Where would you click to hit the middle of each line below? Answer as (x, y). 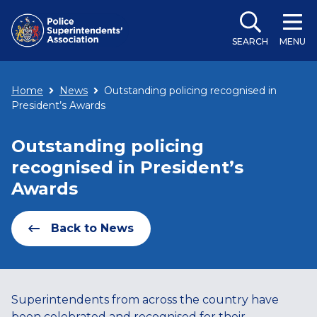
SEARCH (250, 41)
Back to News (92, 228)
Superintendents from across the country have (145, 300)
